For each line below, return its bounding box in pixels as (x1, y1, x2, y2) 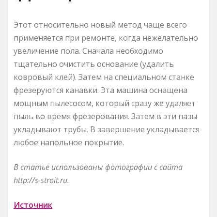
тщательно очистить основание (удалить (14, 58, 174, 69)
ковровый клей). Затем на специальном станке (14, 71, 194, 82)
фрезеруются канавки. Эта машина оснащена (14, 84, 187, 95)
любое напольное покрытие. (14, 137, 124, 148)
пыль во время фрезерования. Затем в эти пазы (14, 110, 197, 122)
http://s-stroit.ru (14, 174, 67, 186)
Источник (14, 199, 52, 210)
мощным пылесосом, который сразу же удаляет (14, 97, 196, 108)
